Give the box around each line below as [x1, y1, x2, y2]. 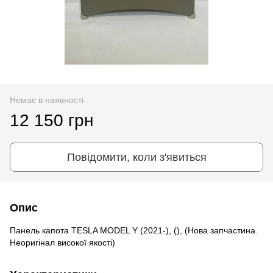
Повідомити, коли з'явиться [66, 151, 207, 163]
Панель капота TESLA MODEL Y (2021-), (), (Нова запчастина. [10, 225, 258, 235]
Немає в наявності [10, 94, 83, 105]
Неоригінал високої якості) [10, 237, 115, 247]
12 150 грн [10, 110, 93, 130]
